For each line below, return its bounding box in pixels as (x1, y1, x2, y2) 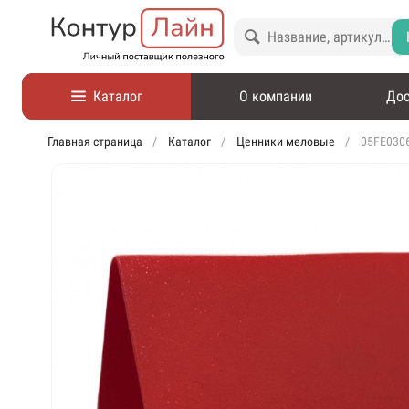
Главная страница (47, 134, 143, 149)
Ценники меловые (236, 134, 336, 149)
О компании (238, 88, 312, 105)
